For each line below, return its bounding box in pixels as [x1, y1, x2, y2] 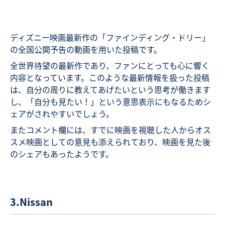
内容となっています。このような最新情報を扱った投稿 [10, 71, 209, 84]
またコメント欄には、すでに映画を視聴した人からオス [10, 124, 211, 136]
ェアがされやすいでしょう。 [10, 107, 114, 120]
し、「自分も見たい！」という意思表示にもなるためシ [10, 95, 211, 108]
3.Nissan [10, 194, 53, 209]
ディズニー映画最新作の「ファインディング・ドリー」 [10, 31, 210, 44]
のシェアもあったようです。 [10, 148, 114, 160]
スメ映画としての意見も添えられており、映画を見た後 [10, 136, 210, 148]
